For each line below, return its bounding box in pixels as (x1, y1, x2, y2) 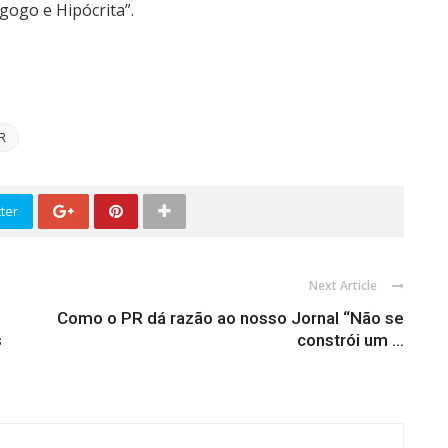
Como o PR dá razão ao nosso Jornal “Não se (57, 308, 404, 328)
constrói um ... (297, 330, 404, 350)
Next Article (309, 277, 377, 294)
